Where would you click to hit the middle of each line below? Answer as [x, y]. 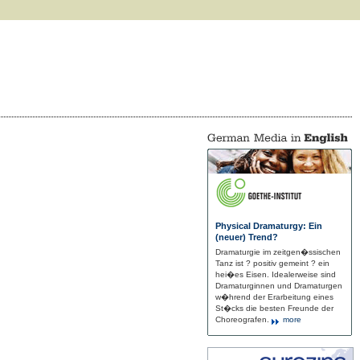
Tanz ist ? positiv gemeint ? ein [272, 263]
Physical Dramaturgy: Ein [269, 226]
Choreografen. [242, 319]
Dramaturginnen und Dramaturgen [279, 286]
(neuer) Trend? [247, 237]
